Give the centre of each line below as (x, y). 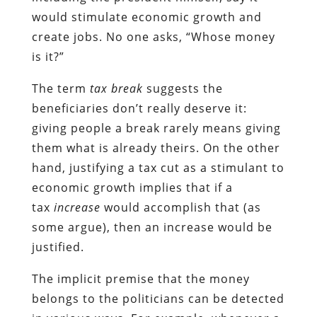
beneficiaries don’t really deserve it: (139, 108)
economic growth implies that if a (132, 187)
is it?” (48, 56)
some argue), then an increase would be (152, 227)
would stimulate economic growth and (146, 17)
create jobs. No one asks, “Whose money (153, 36)
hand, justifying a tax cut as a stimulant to (158, 167)
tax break (116, 88)
